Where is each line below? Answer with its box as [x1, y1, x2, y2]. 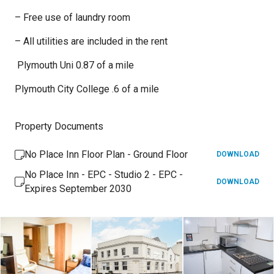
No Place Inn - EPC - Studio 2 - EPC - [24, 169, 183, 180]
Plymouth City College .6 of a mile [15, 83, 161, 95]
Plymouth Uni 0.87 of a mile [15, 59, 134, 71]
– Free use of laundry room [15, 12, 130, 23]
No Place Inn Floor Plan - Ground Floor [24, 149, 188, 160]
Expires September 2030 [24, 183, 131, 194]
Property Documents [15, 120, 103, 132]
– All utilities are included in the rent [15, 35, 168, 47]
